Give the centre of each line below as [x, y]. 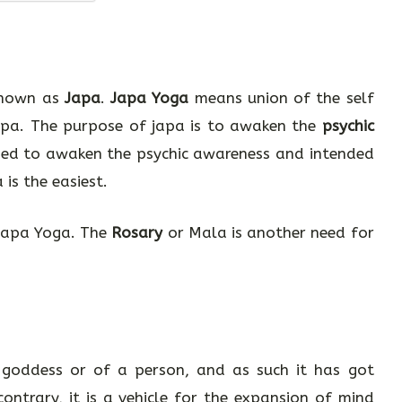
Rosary [137, 232]
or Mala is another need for [268, 232]
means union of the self [281, 97]
